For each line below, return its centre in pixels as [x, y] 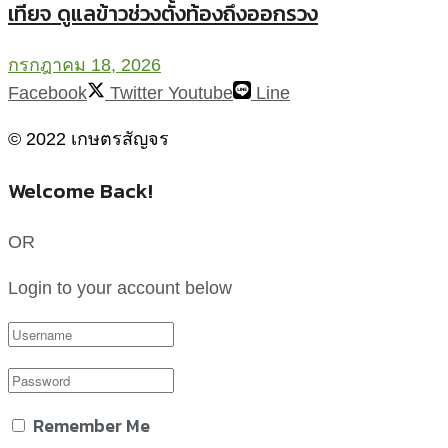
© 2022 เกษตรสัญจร [88, 139]
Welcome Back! [80, 191]
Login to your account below [120, 288]
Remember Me [91, 426]
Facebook [47, 93]
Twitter [136, 93]
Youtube [200, 93]
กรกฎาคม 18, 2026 [84, 65]
